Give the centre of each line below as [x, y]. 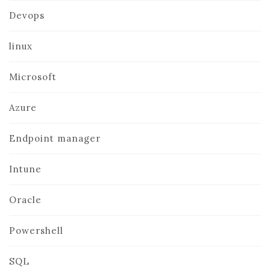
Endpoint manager [55, 138]
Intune [25, 169]
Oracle [25, 200]
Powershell [36, 231]
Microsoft [33, 77]
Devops [27, 15]
